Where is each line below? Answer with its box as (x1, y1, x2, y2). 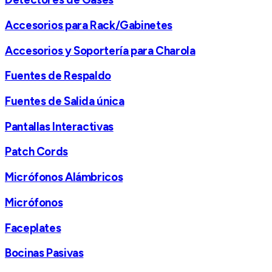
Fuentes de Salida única (5, 93, 124, 108)
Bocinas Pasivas (5, 246, 84, 260)
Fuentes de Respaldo (5, 69, 111, 83)
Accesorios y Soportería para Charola (5, 43, 195, 58)
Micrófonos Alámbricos (5, 170, 123, 185)
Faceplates (5, 220, 61, 235)
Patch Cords (5, 144, 68, 159)
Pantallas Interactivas (5, 119, 114, 134)
